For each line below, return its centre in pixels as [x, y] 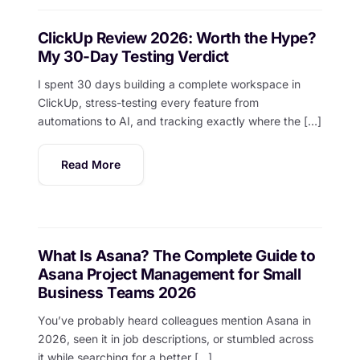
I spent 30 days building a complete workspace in [169, 84]
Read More [90, 164]
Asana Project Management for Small [169, 275]
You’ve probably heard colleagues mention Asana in [174, 321]
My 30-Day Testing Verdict [133, 56]
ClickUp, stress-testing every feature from [148, 103]
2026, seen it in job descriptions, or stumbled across [175, 339]
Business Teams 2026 [117, 293]
